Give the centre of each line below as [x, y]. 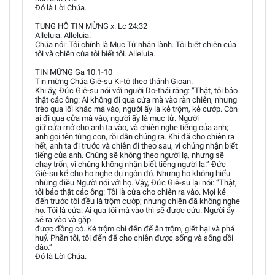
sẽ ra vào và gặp [63, 219]
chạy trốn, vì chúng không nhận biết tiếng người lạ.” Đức [130, 164]
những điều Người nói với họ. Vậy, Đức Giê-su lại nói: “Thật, [136, 182]
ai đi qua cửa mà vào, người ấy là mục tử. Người [117, 118]
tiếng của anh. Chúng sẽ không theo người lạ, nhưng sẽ [130, 155]
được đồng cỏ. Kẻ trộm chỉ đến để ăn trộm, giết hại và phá [135, 228]
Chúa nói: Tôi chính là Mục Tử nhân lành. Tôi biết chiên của [136, 44]
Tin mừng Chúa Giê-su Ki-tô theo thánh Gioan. [114, 81]
